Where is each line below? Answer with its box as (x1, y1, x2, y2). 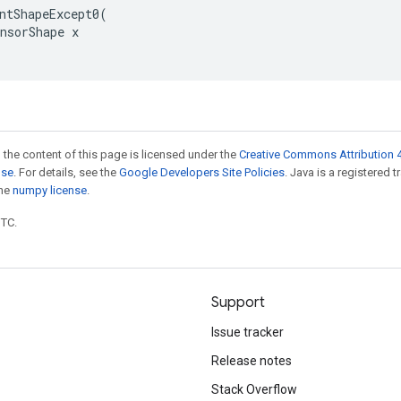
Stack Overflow (211, 382, 297, 397)
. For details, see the (13, 166, 119, 179)
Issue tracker (211, 325, 284, 339)
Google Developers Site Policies (119, 166, 285, 179)
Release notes (211, 354, 292, 368)
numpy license (13, 183, 87, 197)
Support (211, 294, 265, 311)
